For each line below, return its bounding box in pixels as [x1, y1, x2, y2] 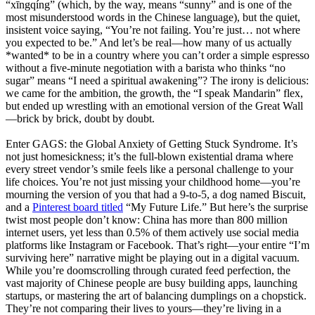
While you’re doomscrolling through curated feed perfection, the [6, 264, 290, 276]
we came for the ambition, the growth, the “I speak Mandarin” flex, [6, 86, 303, 99]
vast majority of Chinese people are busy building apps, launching [6, 276, 297, 289]
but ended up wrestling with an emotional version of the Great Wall [6, 99, 303, 112]
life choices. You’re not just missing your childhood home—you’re [6, 175, 300, 188]
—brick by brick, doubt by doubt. [6, 112, 155, 124]
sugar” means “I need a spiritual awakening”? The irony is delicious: [6, 74, 309, 86]
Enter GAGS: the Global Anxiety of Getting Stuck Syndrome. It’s [6, 137, 297, 150]
